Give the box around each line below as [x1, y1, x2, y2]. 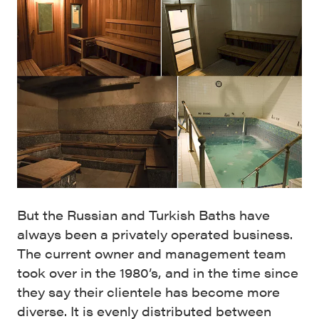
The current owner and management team [17, 244, 286, 262]
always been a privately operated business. [17, 224, 296, 243]
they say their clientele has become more [17, 282, 280, 300]
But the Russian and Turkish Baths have [17, 205, 270, 224]
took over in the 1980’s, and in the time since [17, 263, 298, 281]
